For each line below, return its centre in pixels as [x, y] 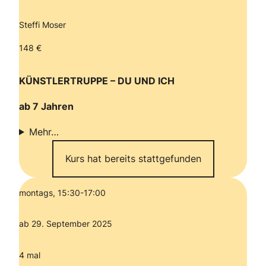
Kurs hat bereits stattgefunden [133, 158]
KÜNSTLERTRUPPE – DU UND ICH [97, 80]
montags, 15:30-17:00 [62, 192]
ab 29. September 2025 [66, 224]
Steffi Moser [42, 25]
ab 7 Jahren [46, 106]
